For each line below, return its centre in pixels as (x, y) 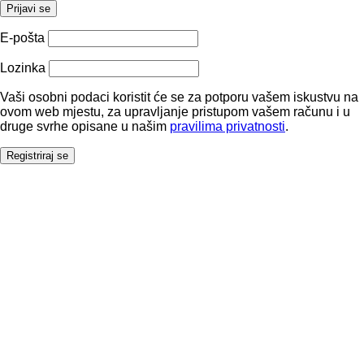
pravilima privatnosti (227, 126)
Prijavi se (28, 8)
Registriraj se (37, 155)
